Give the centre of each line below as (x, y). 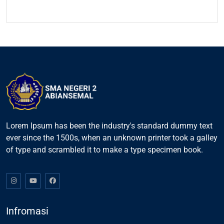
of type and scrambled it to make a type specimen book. (104, 149)
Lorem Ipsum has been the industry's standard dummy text (109, 125)
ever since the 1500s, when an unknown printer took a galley (112, 137)
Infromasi (27, 211)
